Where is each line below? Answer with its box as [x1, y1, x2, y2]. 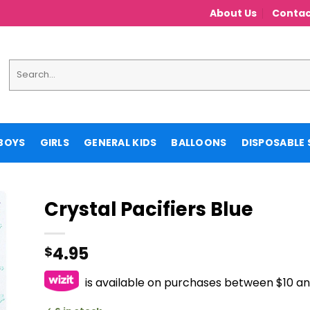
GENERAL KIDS [83, 136, 157, 149]
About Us [209, 6, 257, 20]
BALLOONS [171, 136, 227, 149]
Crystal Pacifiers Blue [44, 196, 253, 223]
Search [8, 59, 42, 71]
